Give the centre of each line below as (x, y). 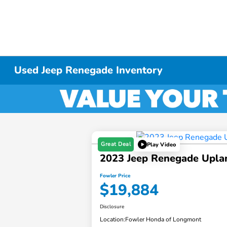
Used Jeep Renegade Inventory (89, 70)
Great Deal (116, 144)
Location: (113, 220)
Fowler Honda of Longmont (163, 220)
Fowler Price (115, 176)
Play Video (162, 144)
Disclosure (112, 207)
